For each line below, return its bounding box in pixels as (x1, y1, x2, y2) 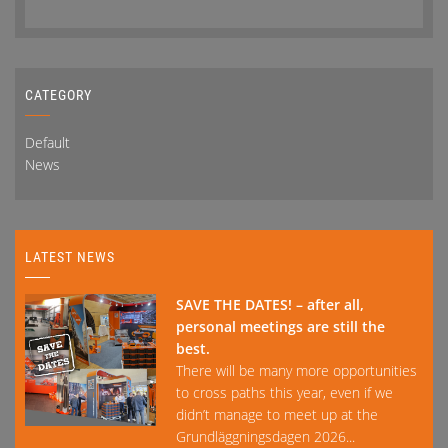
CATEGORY (25, 87, 92, 104)
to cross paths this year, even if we (176, 383, 394, 403)
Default (25, 133, 70, 153)
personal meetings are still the (176, 317, 386, 337)
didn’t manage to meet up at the (176, 405, 379, 425)
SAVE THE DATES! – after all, (176, 295, 365, 315)
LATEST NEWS (25, 249, 115, 266)
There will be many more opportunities (176, 361, 418, 381)
